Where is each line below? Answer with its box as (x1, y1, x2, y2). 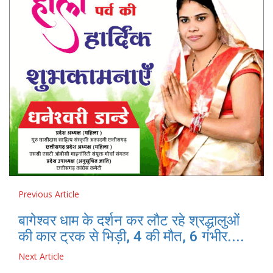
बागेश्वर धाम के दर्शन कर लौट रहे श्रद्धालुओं (18, 211, 239, 229)
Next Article (18, 250, 64, 262)
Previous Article (18, 188, 79, 200)
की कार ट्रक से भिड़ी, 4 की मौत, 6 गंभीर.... (18, 227, 244, 245)
